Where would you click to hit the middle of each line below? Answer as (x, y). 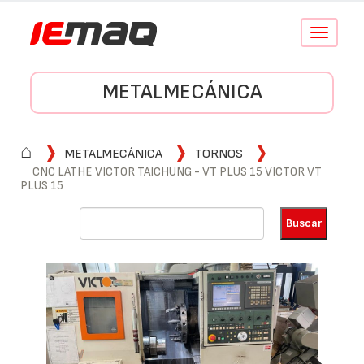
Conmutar (340, 33)
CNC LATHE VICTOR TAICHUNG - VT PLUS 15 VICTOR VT (177, 172)
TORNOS (219, 154)
